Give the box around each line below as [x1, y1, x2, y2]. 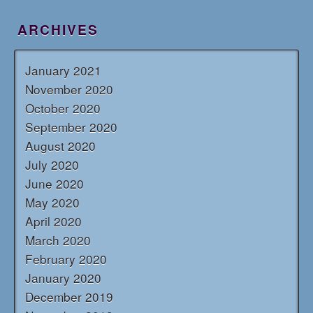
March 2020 [25, 231, 91, 249]
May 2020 [25, 194, 80, 212]
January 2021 [25, 61, 101, 80]
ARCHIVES [17, 19, 99, 39]
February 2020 [25, 250, 107, 268]
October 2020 [25, 99, 101, 117]
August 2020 [25, 137, 96, 155]
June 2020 [25, 175, 84, 193]
